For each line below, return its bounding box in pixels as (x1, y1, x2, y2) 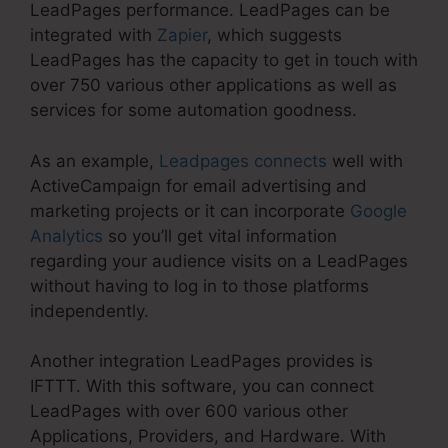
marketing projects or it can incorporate (30, 200, 350, 221)
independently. (30, 300, 149, 321)
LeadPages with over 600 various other (30, 401, 348, 422)
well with (327, 150, 403, 171)
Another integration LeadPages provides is (30, 351, 373, 372)
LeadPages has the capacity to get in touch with (30, 50, 418, 71)
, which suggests (207, 25, 342, 46)
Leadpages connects (159, 150, 327, 171)
